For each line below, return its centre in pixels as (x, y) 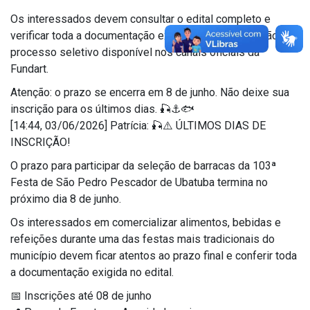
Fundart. (29, 69)
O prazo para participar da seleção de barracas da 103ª (143, 165)
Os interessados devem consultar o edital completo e (140, 19)
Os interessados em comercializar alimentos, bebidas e (146, 222)
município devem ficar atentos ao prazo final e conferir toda (154, 255)
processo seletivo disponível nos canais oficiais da (135, 52)
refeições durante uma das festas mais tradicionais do (143, 239)
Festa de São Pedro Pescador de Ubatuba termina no (139, 182)
